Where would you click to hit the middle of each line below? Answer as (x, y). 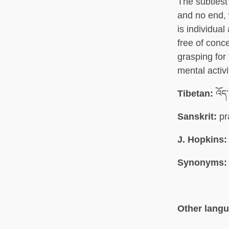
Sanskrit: (197, 116)
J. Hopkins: (202, 139)
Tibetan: (195, 93)
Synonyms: (202, 162)
